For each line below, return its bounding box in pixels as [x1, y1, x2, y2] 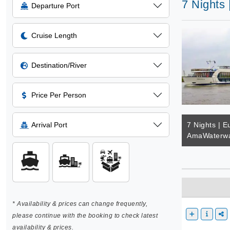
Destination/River [31, 61, 87, 69]
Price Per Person [31, 91, 86, 99]
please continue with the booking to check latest [12, 212, 158, 219]
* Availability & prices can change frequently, [12, 200, 147, 207]
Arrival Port [31, 121, 67, 129]
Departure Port [31, 2, 80, 10]
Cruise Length [31, 31, 77, 40]
